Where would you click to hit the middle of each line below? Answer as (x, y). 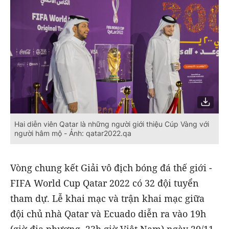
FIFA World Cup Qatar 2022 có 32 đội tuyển (105, 183)
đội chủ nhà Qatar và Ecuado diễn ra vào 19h (108, 213)
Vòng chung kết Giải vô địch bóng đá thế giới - (111, 167)
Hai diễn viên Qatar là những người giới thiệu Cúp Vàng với (112, 124)
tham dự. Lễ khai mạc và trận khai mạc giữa (107, 198)
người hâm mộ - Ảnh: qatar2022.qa (73, 133)
